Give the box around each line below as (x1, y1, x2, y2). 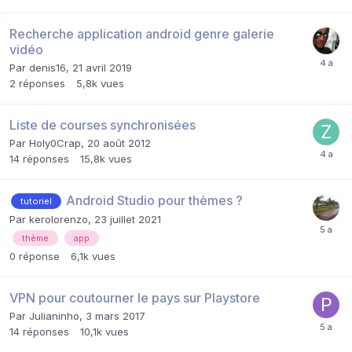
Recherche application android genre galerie (9, 25, 274, 42)
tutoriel (20, 196, 52, 207)
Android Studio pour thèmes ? (66, 192, 243, 208)
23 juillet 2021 (94, 213, 161, 226)
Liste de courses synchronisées (9, 116, 196, 133)
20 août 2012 (87, 136, 151, 149)
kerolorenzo (29, 213, 88, 226)
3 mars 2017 (86, 310, 145, 323)
